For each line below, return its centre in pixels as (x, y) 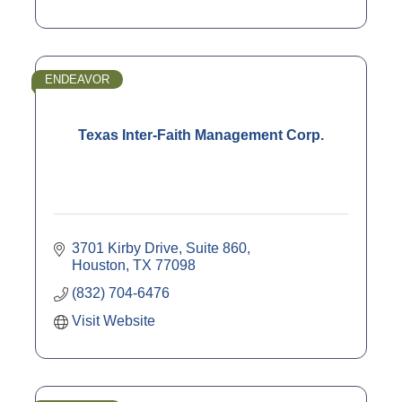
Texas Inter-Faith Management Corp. (201, 135)
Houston (99, 265)
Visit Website (114, 320)
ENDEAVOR (77, 79)
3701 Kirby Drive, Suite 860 (159, 248)
